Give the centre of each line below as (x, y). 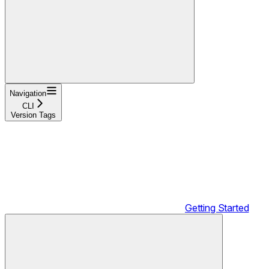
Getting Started (217, 207)
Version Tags (33, 115)
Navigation (28, 93)
